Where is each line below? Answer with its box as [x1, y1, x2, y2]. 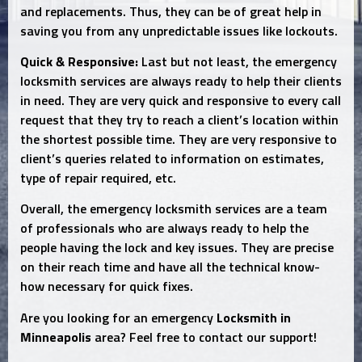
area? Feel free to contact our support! [91, 330, 317, 344]
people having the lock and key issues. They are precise [20, 242, 334, 255]
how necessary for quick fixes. [20, 280, 193, 294]
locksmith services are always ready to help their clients [20, 75, 342, 88]
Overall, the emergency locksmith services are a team [20, 203, 327, 217]
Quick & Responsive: [20, 56, 138, 69]
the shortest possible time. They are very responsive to [20, 133, 337, 146]
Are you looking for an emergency [20, 311, 217, 325]
